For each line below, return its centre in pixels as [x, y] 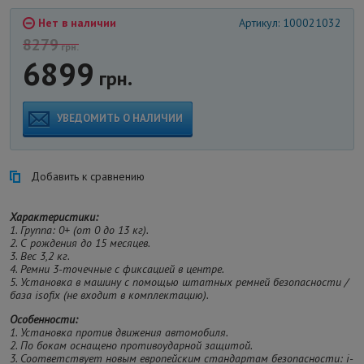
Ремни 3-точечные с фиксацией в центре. [122, 269]
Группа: [38, 230]
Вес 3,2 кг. [45, 256]
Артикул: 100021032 [290, 22]
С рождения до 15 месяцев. [85, 243]
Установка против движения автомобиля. [124, 332]
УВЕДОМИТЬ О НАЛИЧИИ [120, 118]
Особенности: [44, 319]
